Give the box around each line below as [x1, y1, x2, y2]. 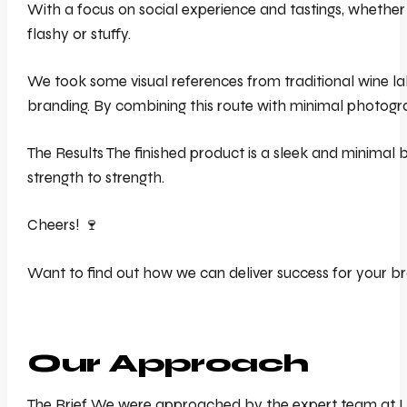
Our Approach [27, 347, 309, 379]
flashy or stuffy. [27, 24, 132, 44]
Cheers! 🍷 [27, 215, 100, 235]
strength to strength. [27, 168, 165, 188]
